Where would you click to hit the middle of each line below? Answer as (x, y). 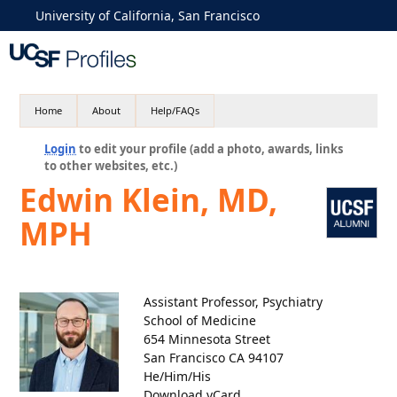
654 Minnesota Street (207, 339)
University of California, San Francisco (148, 16)
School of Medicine (200, 320)
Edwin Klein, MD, (149, 200)
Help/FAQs (175, 110)
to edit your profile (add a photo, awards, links (210, 149)
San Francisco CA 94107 (214, 358)
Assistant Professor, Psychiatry (234, 302)
